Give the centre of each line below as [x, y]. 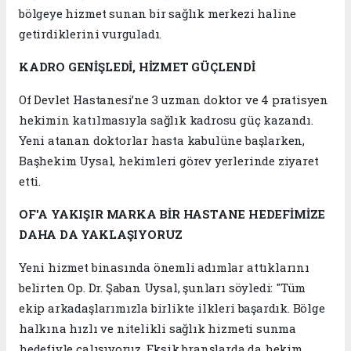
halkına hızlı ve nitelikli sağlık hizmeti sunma [157, 328]
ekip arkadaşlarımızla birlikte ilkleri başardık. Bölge [172, 308]
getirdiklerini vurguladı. [90, 33]
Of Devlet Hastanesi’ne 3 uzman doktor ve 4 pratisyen [174, 99]
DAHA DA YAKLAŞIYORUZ [101, 234]
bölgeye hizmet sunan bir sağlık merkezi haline [158, 13]
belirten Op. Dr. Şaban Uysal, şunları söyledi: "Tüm [163, 287]
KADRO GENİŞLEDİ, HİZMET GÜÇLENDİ [137, 66]
